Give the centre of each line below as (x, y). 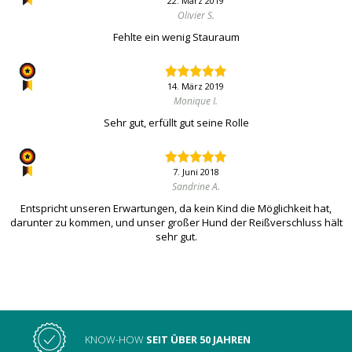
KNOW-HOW (115, 340)
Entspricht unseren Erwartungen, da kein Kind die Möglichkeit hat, (176, 209)
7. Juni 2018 (196, 172)
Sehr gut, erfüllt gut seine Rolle (176, 123)
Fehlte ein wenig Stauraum (176, 37)
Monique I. (196, 101)
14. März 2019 (196, 86)
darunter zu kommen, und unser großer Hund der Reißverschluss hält (176, 223)
